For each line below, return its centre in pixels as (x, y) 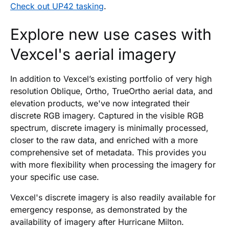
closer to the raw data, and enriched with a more (104, 140)
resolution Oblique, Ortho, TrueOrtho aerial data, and (111, 91)
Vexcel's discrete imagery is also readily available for (113, 197)
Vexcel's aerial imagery (93, 54)
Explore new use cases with (111, 34)
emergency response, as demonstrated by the (99, 209)
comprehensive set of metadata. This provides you (108, 152)
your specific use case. (55, 177)
